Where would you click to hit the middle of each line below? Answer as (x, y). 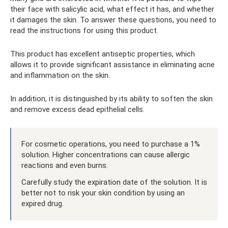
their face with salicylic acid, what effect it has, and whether (112, 9)
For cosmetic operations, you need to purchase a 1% (111, 144)
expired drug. (42, 204)
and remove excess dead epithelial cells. (77, 109)
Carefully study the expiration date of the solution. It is (114, 182)
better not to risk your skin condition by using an (103, 193)
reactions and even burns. (65, 165)
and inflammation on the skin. (60, 75)
